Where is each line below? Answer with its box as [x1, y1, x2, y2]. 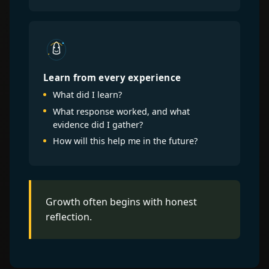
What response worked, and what [53, 105, 190, 117]
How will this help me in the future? [53, 135, 198, 147]
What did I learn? [53, 88, 122, 100]
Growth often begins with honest [46, 195, 197, 208]
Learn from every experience [43, 71, 181, 83]
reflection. [46, 210, 92, 223]
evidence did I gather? [53, 118, 143, 130]
